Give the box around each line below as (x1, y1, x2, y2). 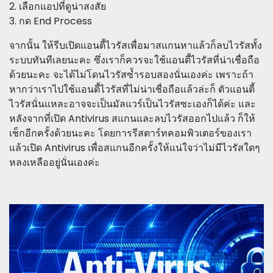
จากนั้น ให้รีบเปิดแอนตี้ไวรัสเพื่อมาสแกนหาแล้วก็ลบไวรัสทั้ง (9, 38, 262, 53)
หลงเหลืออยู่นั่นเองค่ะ (9, 155, 100, 170)
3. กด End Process (9, 14, 92, 29)
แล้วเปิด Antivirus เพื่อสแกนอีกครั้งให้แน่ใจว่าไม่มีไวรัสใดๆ (9, 141, 260, 155)
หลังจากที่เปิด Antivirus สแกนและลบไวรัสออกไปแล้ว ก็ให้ (9, 112, 255, 126)
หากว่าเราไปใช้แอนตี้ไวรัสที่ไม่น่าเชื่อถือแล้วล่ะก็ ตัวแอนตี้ (9, 82, 255, 97)
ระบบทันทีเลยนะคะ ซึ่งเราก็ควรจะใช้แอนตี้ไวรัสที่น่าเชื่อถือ (9, 53, 260, 68)
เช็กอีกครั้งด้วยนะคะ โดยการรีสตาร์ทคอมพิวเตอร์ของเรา (9, 126, 252, 141)
